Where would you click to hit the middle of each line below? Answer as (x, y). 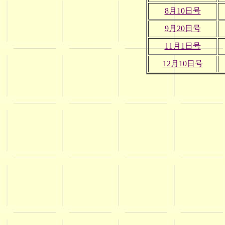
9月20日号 (183, 28)
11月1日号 (183, 46)
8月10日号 (183, 11)
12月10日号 (183, 63)
